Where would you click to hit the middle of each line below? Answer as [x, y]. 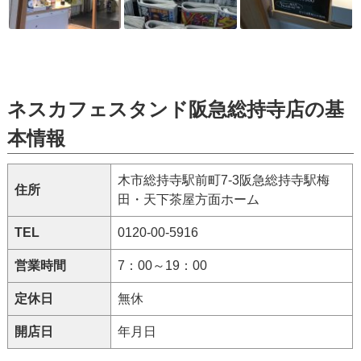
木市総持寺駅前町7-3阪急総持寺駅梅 [224, 180]
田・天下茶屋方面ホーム [189, 199]
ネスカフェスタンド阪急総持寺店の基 [176, 109]
